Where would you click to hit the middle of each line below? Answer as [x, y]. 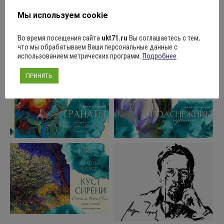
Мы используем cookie [63, 15]
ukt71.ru [114, 38]
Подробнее [159, 56]
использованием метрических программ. [80, 56]
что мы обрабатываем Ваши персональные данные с [97, 47]
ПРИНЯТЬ [39, 75]
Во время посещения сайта [59, 38]
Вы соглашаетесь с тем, [164, 38]
